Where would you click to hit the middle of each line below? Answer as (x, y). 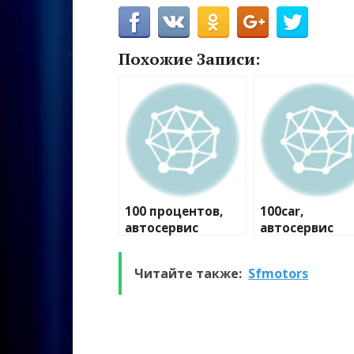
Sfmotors (278, 274)
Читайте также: (188, 274)
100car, (282, 212)
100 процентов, (174, 212)
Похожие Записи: (189, 59)
